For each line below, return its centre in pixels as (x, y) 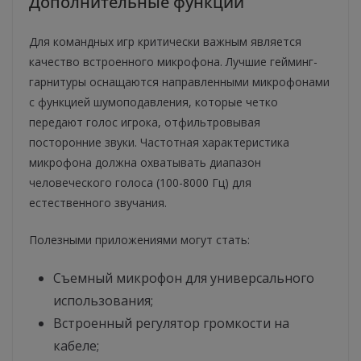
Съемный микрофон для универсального (184, 278)
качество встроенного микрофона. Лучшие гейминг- (173, 62)
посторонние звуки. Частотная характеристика (159, 143)
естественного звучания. (98, 203)
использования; (103, 301)
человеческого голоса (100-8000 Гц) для (140, 183)
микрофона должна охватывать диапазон (145, 163)
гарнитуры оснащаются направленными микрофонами (179, 82)
